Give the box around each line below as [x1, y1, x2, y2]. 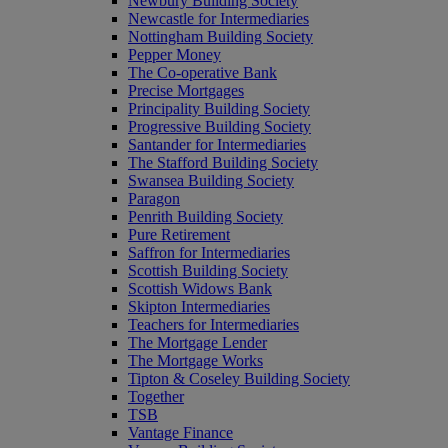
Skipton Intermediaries [128, 298, 270, 315]
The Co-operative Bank [128, 64, 277, 81]
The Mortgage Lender [128, 334, 267, 351]
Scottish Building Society [128, 262, 288, 279]
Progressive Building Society [128, 118, 311, 135]
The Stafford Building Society [128, 154, 318, 171]
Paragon [128, 190, 180, 207]
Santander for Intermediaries [128, 136, 306, 153]
